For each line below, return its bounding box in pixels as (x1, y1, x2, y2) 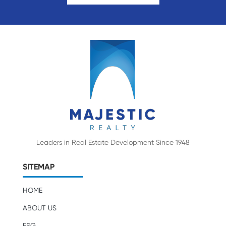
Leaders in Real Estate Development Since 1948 (36, 138, 190, 147)
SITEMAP (22, 162, 54, 172)
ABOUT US (22, 204, 56, 212)
